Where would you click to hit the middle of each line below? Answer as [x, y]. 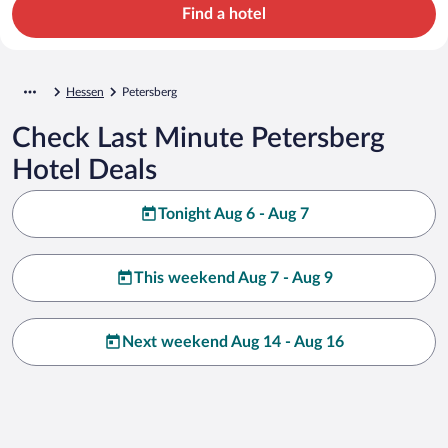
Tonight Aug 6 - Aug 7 [233, 213]
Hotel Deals [84, 169]
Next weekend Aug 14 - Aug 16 [233, 341]
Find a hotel [224, 13]
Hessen [85, 91]
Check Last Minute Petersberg [198, 137]
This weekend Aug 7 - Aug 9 [233, 277]
